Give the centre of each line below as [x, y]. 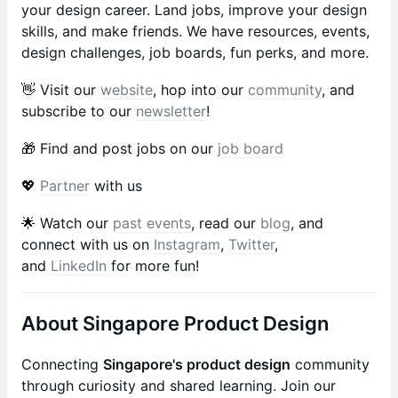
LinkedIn [79, 266]
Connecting [62, 364]
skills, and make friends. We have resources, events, [195, 31]
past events [152, 223]
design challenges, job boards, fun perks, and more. [197, 52]
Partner [65, 186]
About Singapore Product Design [175, 323]
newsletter [171, 111]
